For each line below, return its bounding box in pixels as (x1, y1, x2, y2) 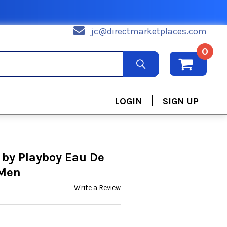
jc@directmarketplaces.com (91, 26, 207, 37)
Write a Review (74, 183, 121, 192)
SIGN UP (163, 95, 199, 107)
